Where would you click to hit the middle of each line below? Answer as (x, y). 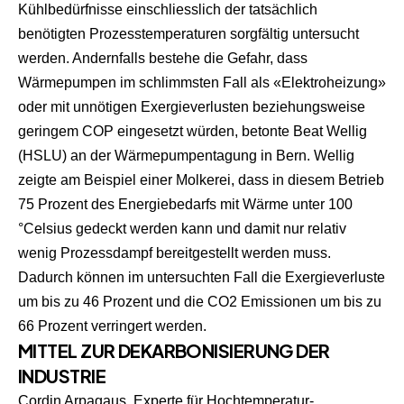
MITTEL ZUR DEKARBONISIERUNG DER (174, 350)
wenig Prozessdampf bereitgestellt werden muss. (174, 252)
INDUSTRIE (62, 375)
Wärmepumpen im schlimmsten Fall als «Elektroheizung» (202, 82)
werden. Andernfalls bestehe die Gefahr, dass (163, 58)
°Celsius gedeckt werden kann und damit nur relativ (182, 228)
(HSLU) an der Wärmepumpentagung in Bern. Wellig (186, 155)
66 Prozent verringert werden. (112, 326)
